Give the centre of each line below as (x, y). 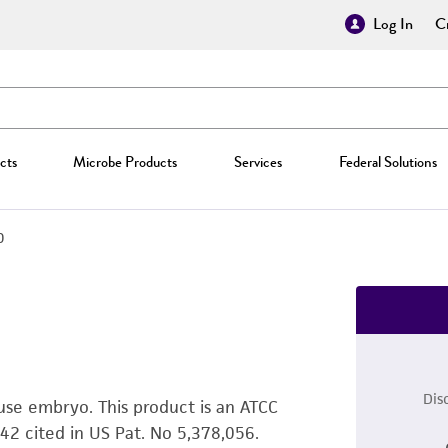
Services (257, 162)
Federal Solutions (387, 162)
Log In (393, 24)
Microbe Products (125, 162)
